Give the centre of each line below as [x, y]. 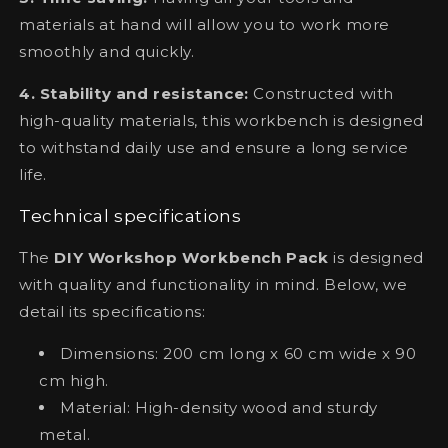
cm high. [74, 380]
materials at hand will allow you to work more [205, 24]
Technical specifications [130, 215]
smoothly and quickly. [107, 51]
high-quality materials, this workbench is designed [222, 120]
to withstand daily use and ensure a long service [214, 147]
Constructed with [321, 93]
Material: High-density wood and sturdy [219, 407]
